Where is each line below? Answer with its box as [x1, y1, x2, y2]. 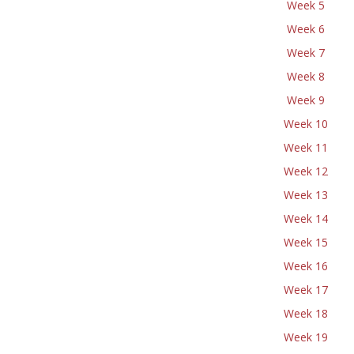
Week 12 [284, 164, 328, 179]
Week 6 [287, 21, 325, 36]
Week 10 [284, 116, 328, 131]
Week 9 [287, 92, 325, 107]
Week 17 [284, 282, 328, 297]
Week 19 [284, 330, 328, 345]
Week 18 [284, 306, 328, 321]
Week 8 [287, 69, 325, 84]
